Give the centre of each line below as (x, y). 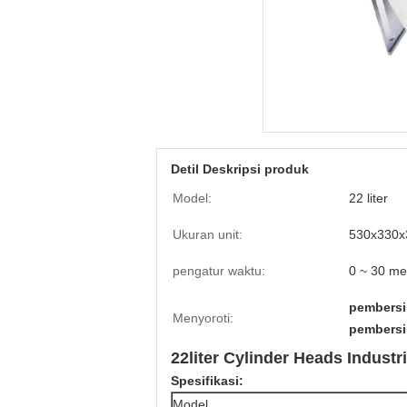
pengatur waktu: (219, 271)
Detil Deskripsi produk (240, 169)
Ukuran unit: (208, 234)
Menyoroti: (203, 318)
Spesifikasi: (207, 381)
